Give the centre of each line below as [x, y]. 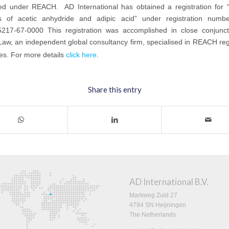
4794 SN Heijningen [157, 205]
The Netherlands [152, 215]
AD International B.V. [169, 182]
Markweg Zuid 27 [153, 196]
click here [81, 55]
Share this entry [114, 89]
